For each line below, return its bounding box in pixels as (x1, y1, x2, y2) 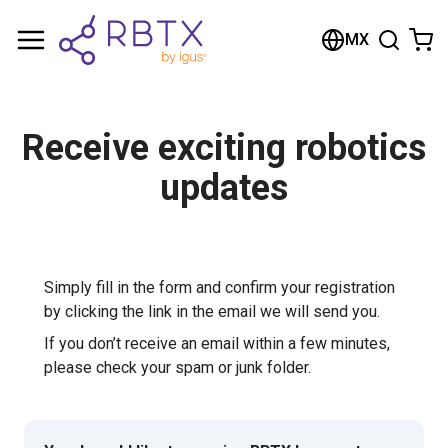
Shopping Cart (59, 17, 166, 36)
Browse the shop (162, 115, 286, 134)
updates (160, 167, 288, 209)
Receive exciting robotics (22, 127, 426, 169)
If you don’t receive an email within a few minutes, (44, 334, 390, 353)
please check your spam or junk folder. (44, 358, 311, 377)
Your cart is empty (15, 66, 140, 85)
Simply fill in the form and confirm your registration (44, 278, 395, 297)
